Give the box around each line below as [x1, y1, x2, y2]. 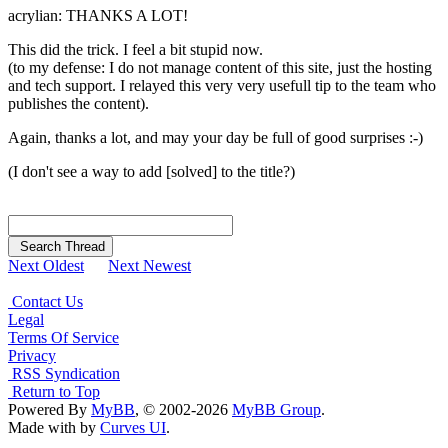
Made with [8, 419, 80, 437]
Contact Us [8, 293, 83, 311]
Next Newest [108, 257, 191, 275]
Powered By [8, 401, 91, 419]
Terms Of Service [8, 329, 119, 347]
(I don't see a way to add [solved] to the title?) [8, 163, 295, 181]
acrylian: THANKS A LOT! [8, 7, 188, 25]
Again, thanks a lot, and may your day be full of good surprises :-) [8, 129, 423, 147]
